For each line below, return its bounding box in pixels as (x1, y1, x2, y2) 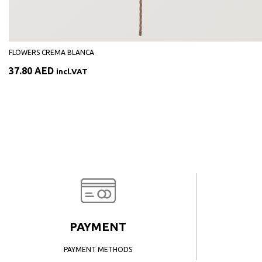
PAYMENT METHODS (64, 246, 132, 253)
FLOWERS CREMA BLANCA (9, 49, 94, 56)
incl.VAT (56, 67, 88, 76)
